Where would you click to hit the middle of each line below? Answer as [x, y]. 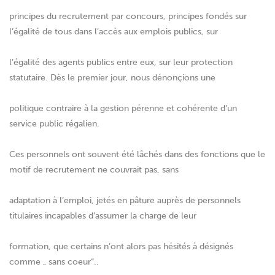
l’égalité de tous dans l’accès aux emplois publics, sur [114, 32]
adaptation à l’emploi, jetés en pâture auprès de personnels [125, 201]
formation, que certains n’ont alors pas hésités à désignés [121, 247]
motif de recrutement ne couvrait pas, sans [94, 170]
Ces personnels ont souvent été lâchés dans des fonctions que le [137, 155]
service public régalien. [54, 124]
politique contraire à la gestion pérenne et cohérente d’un [123, 109]
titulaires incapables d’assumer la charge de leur [103, 216]
